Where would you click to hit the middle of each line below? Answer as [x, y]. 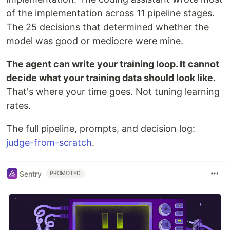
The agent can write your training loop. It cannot [113, 64]
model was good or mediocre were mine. [95, 41]
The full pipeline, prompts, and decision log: [101, 129]
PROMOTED [65, 174]
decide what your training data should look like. [111, 78]
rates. [18, 106]
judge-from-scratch [49, 143]
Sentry [31, 174]
